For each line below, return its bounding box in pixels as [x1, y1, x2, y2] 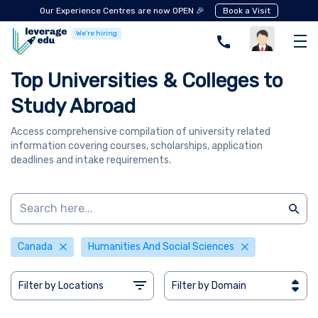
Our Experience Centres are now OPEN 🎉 [40, 6, 204, 16]
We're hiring [76, 29, 117, 38]
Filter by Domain [172, 280, 246, 292]
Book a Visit [223, 6, 270, 16]
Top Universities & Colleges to [11, 69, 283, 92]
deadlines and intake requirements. [11, 154, 171, 166]
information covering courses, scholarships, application [11, 140, 263, 152]
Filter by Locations [18, 280, 104, 292]
